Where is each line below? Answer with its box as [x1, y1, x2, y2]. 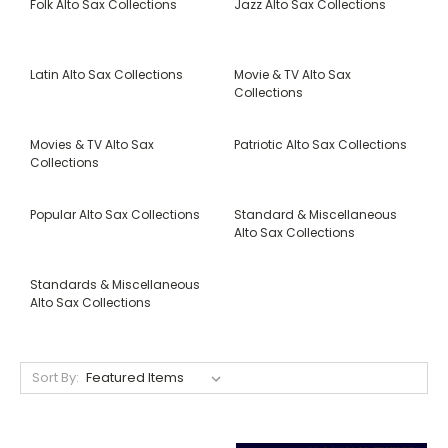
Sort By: [31, 367, 79, 387]
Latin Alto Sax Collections [30, 65, 183, 83]
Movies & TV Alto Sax [30, 135, 154, 153]
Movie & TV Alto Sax [234, 65, 351, 83]
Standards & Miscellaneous [30, 275, 200, 293]
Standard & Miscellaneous [234, 205, 397, 223]
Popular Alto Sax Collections [30, 205, 200, 223]
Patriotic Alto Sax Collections [234, 135, 407, 153]
